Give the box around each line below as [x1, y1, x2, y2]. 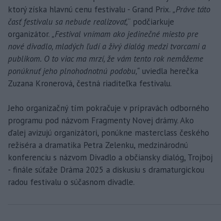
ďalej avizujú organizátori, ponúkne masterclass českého [8, 127, 209, 138]
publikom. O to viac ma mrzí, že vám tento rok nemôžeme [8, 53, 203, 64]
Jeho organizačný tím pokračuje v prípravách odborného [8, 102, 209, 113]
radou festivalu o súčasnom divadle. [8, 176, 135, 187]
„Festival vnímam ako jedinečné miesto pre [52, 28, 198, 39]
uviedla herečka [140, 65, 198, 76]
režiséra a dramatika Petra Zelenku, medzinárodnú [8, 139, 188, 150]
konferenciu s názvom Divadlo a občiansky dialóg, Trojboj [8, 151, 213, 163]
